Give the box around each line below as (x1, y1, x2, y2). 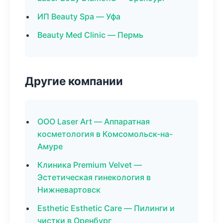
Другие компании (25, 74, 123, 88)
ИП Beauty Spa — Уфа (37, 11, 120, 21)
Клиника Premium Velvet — (37, 160, 142, 170)
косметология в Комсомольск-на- (37, 129, 173, 139)
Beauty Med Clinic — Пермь (37, 30, 143, 40)
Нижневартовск (37, 185, 101, 195)
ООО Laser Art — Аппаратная (37, 116, 150, 126)
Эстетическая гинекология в (37, 172, 151, 182)
